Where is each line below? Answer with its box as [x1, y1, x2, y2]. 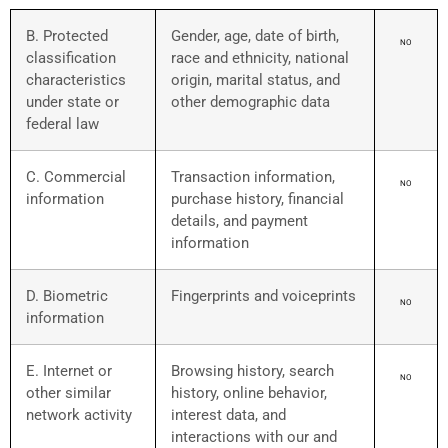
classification [26, 49, 116, 68]
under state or [26, 93, 119, 112]
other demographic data [171, 93, 330, 112]
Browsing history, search [171, 362, 334, 381]
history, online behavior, [171, 384, 327, 403]
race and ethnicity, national [171, 49, 349, 68]
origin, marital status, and [171, 71, 340, 90]
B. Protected [26, 27, 108, 46]
